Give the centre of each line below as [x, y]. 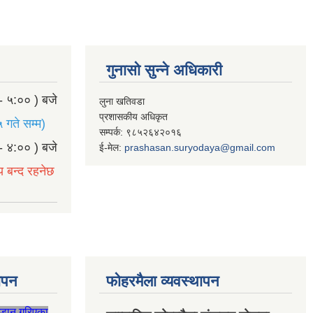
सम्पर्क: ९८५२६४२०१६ [140, 132]
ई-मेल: [112, 147]
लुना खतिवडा [122, 101]
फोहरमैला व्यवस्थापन [163, 281]
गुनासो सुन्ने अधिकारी [164, 70]
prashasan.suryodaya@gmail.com [200, 147]
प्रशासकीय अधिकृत [133, 116]
